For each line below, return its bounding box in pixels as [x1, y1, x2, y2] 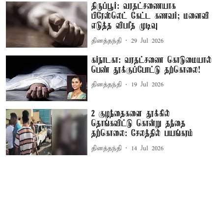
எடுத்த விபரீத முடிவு [91, 21, 158, 31]
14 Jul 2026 [131, 144, 164, 153]
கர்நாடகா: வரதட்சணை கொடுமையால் [91, 55, 212, 65]
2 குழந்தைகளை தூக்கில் [91, 109, 170, 119]
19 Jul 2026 [131, 81, 164, 89]
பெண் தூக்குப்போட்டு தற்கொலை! [91, 65, 201, 75]
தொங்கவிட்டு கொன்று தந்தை [91, 119, 186, 129]
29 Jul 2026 [131, 36, 164, 45]
